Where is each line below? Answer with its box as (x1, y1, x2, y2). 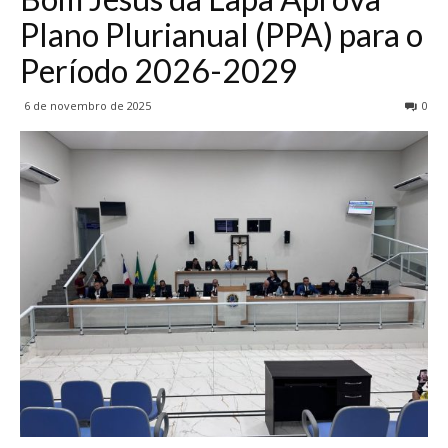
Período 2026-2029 (20, 51, 298, 91)
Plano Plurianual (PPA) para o (20, 15, 423, 55)
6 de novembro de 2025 (24, 98, 151, 114)
